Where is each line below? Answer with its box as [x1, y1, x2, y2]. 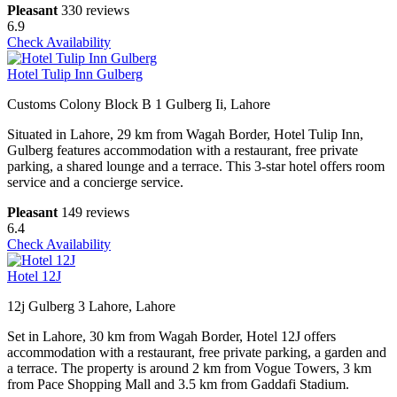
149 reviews [61, 205, 129, 221]
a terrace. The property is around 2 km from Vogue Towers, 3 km [7, 361, 371, 377]
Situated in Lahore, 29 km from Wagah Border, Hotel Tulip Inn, [7, 127, 363, 143]
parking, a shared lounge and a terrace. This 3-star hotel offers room [7, 159, 385, 175]
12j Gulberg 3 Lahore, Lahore [7, 299, 175, 315]
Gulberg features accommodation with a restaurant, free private [7, 143, 358, 159]
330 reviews [61, 3, 129, 19]
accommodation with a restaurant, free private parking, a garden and [7, 345, 386, 361]
